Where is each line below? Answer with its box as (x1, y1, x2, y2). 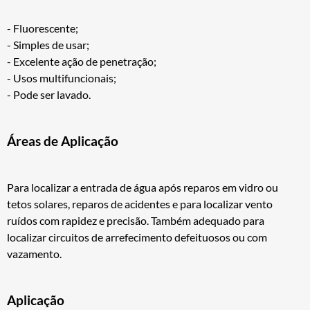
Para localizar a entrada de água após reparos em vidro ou (7, 180, 278, 194)
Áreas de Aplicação (7, 134, 118, 149)
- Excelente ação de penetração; (7, 55, 156, 69)
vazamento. (7, 246, 62, 260)
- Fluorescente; (7, 21, 78, 35)
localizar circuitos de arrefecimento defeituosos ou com (7, 230, 267, 244)
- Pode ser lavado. (7, 88, 91, 102)
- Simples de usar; (7, 38, 89, 52)
